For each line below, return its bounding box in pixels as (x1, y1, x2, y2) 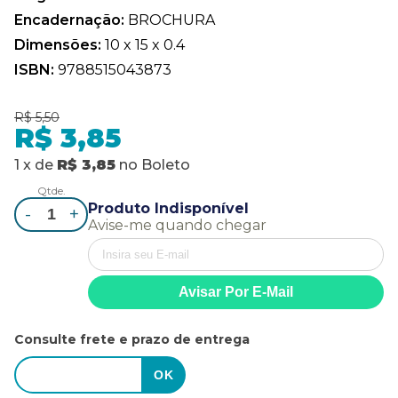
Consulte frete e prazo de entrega (14, 330, 250, 347)
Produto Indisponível (88, 199, 250, 217)
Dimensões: (14, 36, 105, 53)
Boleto (141, 155, 190, 173)
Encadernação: (14, 11, 128, 28)
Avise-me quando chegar (88, 216, 267, 234)
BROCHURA (128, 11, 215, 28)
